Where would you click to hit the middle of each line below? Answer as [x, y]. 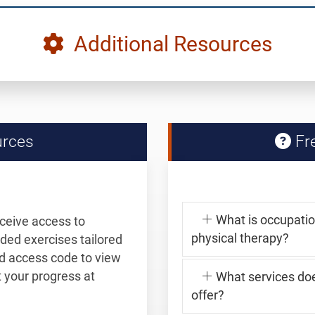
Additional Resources [168, 44]
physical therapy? [240, 238]
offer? [208, 295]
